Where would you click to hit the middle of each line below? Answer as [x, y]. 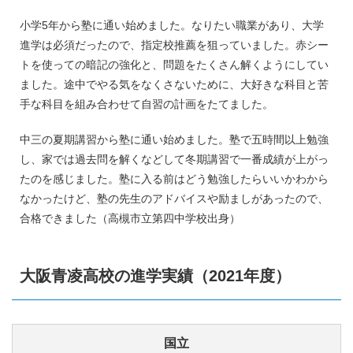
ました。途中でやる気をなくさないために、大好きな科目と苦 [174, 84]
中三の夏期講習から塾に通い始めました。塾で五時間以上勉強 [174, 139]
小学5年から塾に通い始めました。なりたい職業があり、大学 [172, 25]
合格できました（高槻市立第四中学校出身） [130, 218]
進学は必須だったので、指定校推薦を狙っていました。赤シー [174, 45]
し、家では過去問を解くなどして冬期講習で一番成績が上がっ [174, 159]
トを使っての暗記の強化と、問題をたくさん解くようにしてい [174, 64]
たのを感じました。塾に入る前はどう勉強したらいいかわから [174, 178]
